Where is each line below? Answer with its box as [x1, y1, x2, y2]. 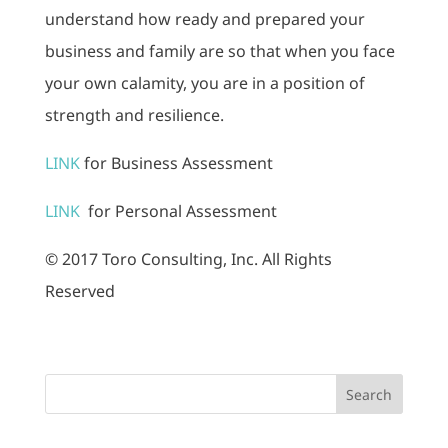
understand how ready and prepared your [44, 8, 365, 30]
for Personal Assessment [87, 200, 277, 222]
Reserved [44, 280, 115, 302]
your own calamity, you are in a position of [44, 72, 365, 94]
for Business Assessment [83, 152, 273, 174]
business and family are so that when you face [44, 40, 395, 62]
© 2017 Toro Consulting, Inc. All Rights [44, 248, 332, 270]
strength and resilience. [44, 104, 224, 126]
